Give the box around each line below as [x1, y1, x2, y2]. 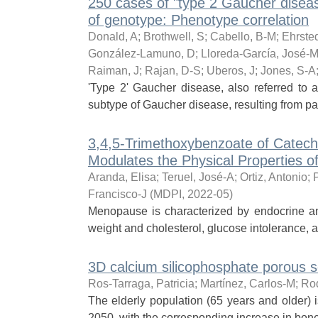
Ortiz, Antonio [239, 171, 307, 183]
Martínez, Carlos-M [199, 278, 295, 290]
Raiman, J [87, 65, 139, 77]
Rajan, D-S [144, 65, 201, 77]
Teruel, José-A [161, 171, 234, 183]
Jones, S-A [260, 65, 316, 77]
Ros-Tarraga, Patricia [87, 278, 194, 290]
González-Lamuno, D [87, 48, 195, 60]
